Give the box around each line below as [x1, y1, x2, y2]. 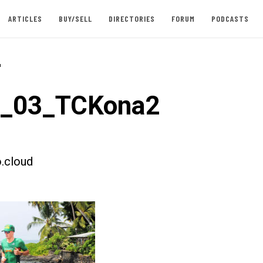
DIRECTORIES [108, 14, 155, 23]
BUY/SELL [58, 14, 92, 23]
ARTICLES [8, 14, 42, 23]
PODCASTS [211, 14, 249, 23]
